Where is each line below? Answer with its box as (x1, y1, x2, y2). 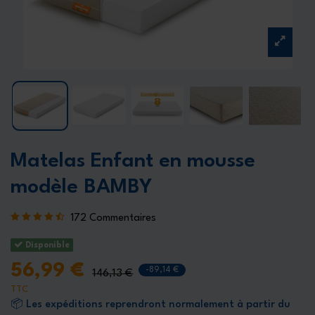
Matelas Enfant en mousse (11, 151, 255, 172)
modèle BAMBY (11, 177, 152, 198)
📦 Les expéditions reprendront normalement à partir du (11, 300, 290, 311)
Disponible (23, 240, 70, 250)
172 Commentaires (70, 212, 157, 224)
